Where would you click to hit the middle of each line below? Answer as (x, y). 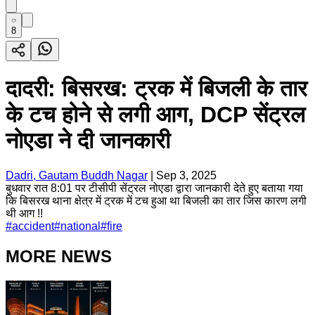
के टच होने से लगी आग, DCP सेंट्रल (155, 115)
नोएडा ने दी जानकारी (88, 141)
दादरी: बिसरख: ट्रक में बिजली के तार (156, 89)
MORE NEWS (59, 256)
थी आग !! (24, 213)
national (81, 226)
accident (33, 226)
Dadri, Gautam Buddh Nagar (77, 175)
